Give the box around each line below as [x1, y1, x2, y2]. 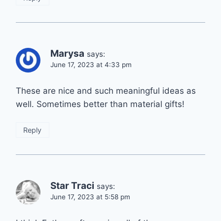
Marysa [50, 48, 84, 60]
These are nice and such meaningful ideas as [16, 85, 196, 96]
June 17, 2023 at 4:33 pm [50, 61, 132, 69]
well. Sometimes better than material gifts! [16, 99, 184, 109]
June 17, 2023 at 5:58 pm [50, 192, 130, 201]
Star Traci [50, 180, 94, 191]
